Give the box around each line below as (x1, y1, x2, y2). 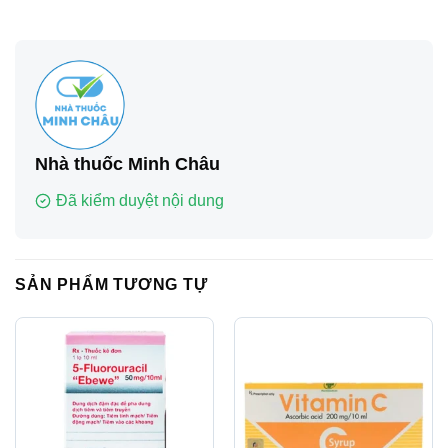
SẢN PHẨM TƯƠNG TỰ (15, 276, 208, 294)
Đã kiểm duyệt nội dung (56, 192, 224, 210)
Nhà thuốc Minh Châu (35, 154, 220, 175)
